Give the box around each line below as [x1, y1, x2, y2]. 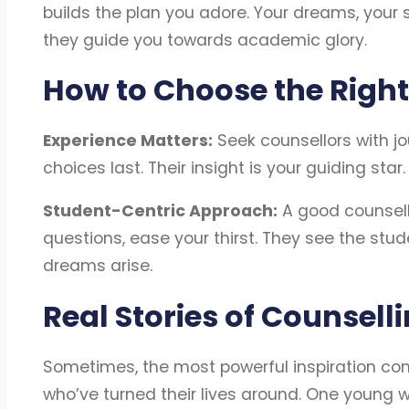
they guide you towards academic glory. [42, 28, 367, 51]
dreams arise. [42, 255, 152, 278]
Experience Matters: [42, 129, 213, 152]
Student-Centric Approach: [42, 200, 278, 223]
